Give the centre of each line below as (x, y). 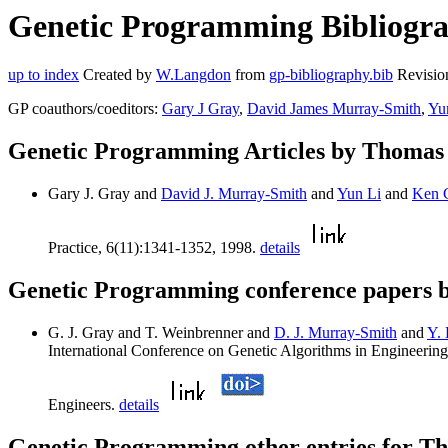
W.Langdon (193, 75)
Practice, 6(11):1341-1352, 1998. (154, 248)
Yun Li (359, 194)
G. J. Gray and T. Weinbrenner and (161, 333)
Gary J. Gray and (104, 194)
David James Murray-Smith (334, 109)
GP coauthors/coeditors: (85, 109)
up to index (43, 75)
